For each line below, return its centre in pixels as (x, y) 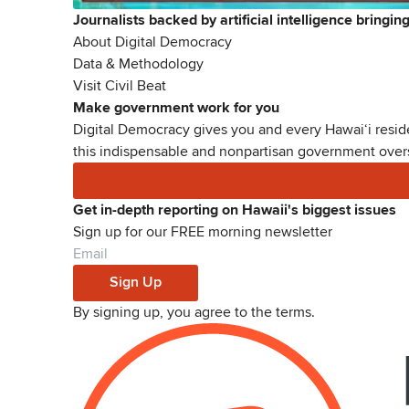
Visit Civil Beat (120, 85)
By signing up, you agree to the (173, 312)
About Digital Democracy (152, 42)
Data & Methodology (138, 63)
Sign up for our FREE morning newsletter (203, 231)
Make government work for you (176, 107)
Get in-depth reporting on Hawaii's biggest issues (235, 210)
